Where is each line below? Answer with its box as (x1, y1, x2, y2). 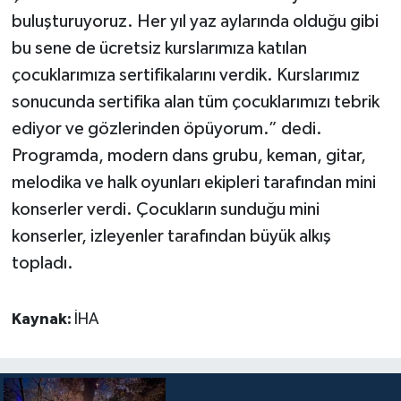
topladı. (11, 253, 73, 272)
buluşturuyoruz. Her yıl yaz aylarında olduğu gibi (11, 12, 379, 30)
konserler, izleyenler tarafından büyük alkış (11, 226, 331, 245)
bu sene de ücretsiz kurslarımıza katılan (11, 38, 307, 57)
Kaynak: (11, 311, 74, 328)
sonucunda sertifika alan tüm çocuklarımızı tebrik (11, 92, 380, 111)
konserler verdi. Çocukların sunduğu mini (11, 200, 320, 218)
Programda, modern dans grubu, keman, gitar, (11, 146, 366, 165)
